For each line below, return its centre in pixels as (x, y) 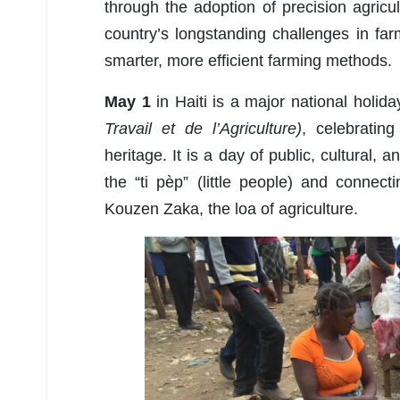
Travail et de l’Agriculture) (203, 129)
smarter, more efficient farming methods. (248, 61)
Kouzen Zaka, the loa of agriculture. (231, 209)
